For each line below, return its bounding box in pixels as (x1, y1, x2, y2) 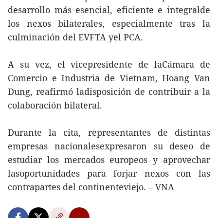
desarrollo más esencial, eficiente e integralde (8, 4, 210, 16)
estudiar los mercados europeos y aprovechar (8, 154, 210, 165)
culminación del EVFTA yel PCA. (8, 31, 143, 43)
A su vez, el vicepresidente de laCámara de (8, 58, 210, 70)
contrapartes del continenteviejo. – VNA (8, 181, 174, 193)
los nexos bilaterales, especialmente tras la (8, 18, 210, 29)
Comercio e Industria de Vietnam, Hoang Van (8, 72, 210, 84)
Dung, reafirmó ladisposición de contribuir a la (8, 86, 210, 97)
